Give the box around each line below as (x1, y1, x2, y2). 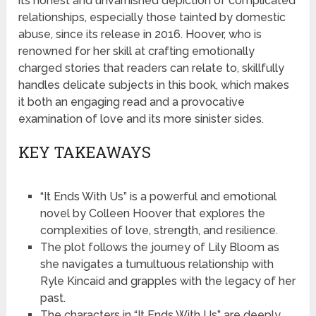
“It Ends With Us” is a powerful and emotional (39, 190, 276, 204)
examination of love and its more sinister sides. (18, 112, 265, 126)
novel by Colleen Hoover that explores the (39, 207, 265, 221)
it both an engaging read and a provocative (18, 95, 245, 109)
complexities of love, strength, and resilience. (39, 224, 278, 238)
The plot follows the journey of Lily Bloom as (39, 241, 279, 255)
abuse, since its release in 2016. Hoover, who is (18, 28, 262, 42)
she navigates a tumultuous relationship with (39, 257, 274, 272)
